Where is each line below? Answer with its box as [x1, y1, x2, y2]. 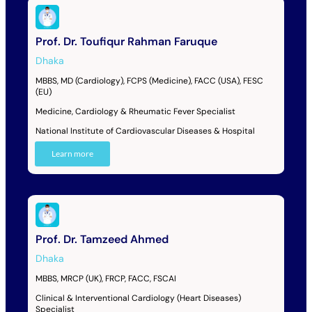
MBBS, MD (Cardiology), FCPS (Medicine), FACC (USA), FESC [35, 75, 263, 86]
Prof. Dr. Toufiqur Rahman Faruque [35, 33, 217, 49]
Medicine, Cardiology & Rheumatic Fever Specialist [35, 105, 235, 117]
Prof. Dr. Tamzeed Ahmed [35, 231, 169, 247]
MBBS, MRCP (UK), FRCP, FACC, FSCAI [35, 272, 176, 284]
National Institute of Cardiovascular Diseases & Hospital [35, 125, 255, 136]
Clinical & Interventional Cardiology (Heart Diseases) [35, 292, 241, 304]
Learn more [51, 148, 93, 159]
